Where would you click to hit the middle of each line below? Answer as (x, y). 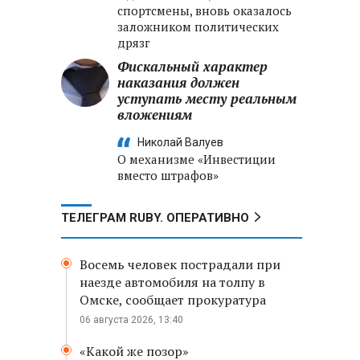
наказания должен (178, 82)
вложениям (155, 115)
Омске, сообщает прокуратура (173, 300)
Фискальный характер (192, 66)
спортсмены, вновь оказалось (205, 10)
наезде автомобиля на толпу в (172, 282)
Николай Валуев (180, 142)
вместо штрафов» (168, 175)
